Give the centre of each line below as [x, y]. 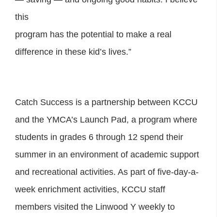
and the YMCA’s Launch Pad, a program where [106, 119]
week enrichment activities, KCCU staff [90, 189]
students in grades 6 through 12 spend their [99, 137]
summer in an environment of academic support [107, 154]
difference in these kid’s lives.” [73, 52]
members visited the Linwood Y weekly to [95, 207]
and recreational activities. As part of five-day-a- [107, 172]
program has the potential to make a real [93, 34]
